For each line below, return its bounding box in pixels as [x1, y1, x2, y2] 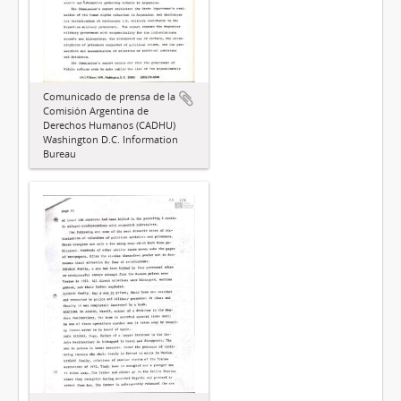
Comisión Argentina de [43, 104, 149, 118]
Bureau [43, 147, 76, 161]
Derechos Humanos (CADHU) [43, 118, 175, 132]
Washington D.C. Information [43, 132, 178, 147]
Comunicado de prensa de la [43, 90, 175, 104]
